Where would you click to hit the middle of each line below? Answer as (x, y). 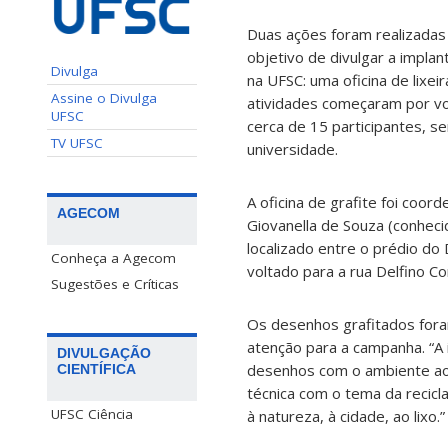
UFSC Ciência (92, 413)
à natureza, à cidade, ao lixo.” (346, 416)
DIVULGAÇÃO (104, 352)
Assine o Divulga (104, 97)
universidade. (292, 149)
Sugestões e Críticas (115, 283)
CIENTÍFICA (96, 368)
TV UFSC (77, 142)
